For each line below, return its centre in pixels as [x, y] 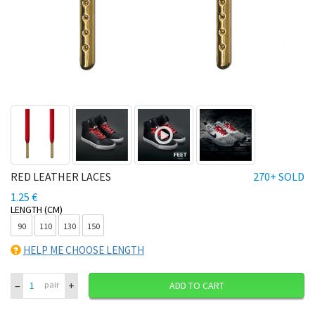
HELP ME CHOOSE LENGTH [84, 250]
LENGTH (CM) [37, 210]
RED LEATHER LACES [61, 176]
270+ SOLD [279, 176]
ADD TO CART [197, 285]
